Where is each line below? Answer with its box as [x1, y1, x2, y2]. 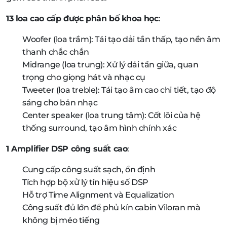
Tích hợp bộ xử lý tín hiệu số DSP [22, 177, 148, 187]
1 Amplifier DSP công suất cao [6, 143, 128, 154]
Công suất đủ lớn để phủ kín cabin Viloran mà [22, 202, 201, 212]
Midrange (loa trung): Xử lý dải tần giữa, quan [22, 59, 199, 69]
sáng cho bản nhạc [22, 97, 98, 107]
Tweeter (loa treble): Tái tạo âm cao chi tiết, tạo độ [22, 85, 216, 95]
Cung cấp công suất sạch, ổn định [22, 164, 156, 174]
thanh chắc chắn [22, 47, 89, 57]
